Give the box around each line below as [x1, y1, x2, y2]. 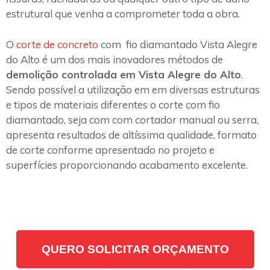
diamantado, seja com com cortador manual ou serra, [6, 113, 259, 126]
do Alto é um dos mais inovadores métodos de [6, 52, 223, 66]
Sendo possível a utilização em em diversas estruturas [6, 83, 260, 96]
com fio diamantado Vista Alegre [98, 37, 257, 51]
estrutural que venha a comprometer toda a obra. [6, 7, 240, 20]
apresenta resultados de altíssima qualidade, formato [6, 128, 257, 141]
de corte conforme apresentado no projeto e [6, 143, 215, 156]
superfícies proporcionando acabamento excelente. [6, 158, 250, 171]
